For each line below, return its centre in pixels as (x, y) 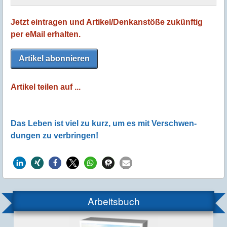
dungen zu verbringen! (54, 136)
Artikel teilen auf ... (46, 87)
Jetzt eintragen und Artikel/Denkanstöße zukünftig (107, 22)
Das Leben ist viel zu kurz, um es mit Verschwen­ (104, 124)
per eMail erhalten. (46, 34)
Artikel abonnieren (54, 59)
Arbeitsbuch (113, 201)
